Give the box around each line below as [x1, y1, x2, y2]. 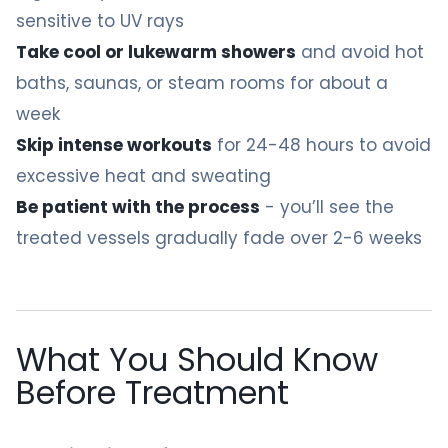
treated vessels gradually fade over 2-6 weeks [16, 226, 422, 250]
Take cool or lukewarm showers [16, 40, 296, 64]
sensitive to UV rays [16, 9, 184, 33]
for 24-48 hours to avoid [212, 133, 431, 157]
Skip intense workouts [16, 133, 212, 157]
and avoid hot [296, 40, 424, 64]
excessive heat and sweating [16, 164, 271, 188]
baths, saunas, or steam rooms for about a [16, 71, 388, 95]
